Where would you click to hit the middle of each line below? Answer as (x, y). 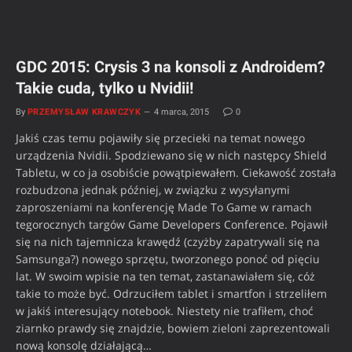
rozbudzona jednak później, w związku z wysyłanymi (153, 189)
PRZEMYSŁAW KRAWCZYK (84, 112)
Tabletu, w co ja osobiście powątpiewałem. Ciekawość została (176, 172)
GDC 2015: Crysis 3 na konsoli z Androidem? (170, 66)
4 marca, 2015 (182, 112)
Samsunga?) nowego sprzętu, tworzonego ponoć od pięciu (168, 258)
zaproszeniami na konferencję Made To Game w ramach (164, 207)
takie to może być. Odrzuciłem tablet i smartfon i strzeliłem (171, 293)
